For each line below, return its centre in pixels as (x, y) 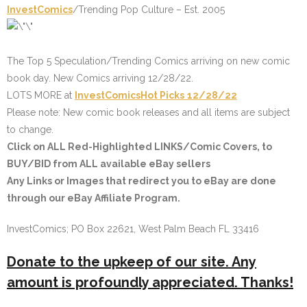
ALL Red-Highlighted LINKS (115, 147)
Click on (27, 147)
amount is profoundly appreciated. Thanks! (150, 282)
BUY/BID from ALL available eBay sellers (109, 164)
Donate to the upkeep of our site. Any (132, 262)
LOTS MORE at (41, 95)
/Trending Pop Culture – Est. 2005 (149, 10)
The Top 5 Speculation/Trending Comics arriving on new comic (148, 61)
